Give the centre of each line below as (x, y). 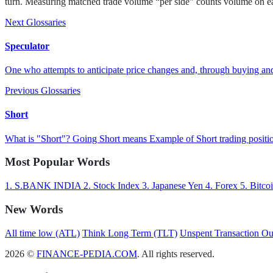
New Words (34, 209)
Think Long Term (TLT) (130, 233)
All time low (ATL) (42, 233)
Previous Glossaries (43, 91)
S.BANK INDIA (48, 186)
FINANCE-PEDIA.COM (87, 253)
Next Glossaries (35, 22)
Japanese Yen (177, 186)
